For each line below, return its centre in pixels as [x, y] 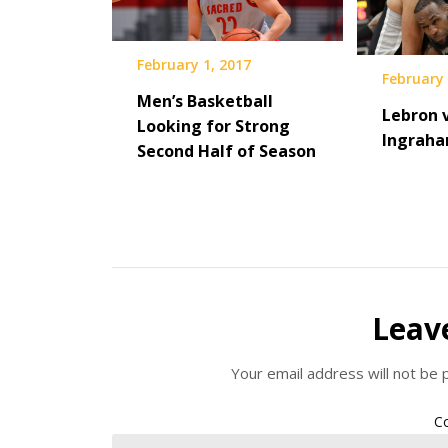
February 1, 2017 [194, 64]
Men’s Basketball [205, 100]
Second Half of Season [226, 150]
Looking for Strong [213, 125]
